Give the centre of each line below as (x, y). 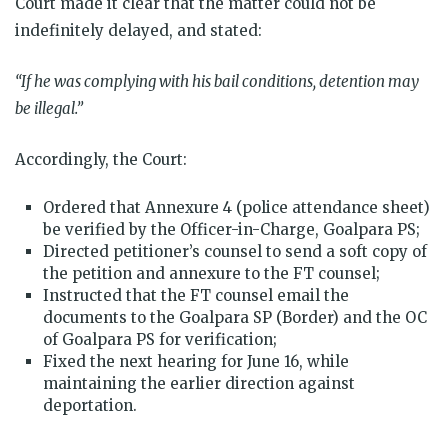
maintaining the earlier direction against (199, 383)
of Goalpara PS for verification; (160, 339)
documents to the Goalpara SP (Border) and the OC (235, 317)
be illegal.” (49, 108)
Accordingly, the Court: (101, 159)
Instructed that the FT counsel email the (196, 295)
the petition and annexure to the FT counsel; (211, 273)
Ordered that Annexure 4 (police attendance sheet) (236, 207)
